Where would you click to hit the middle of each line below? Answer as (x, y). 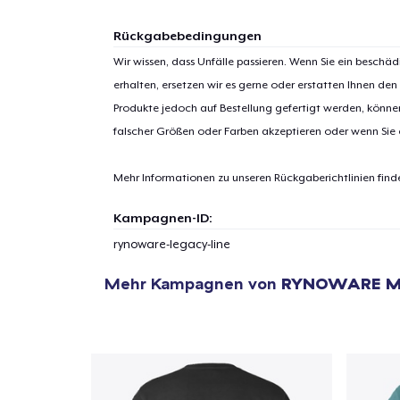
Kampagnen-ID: (162, 217)
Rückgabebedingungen (187, 35)
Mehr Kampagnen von (193, 283)
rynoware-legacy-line (171, 244)
